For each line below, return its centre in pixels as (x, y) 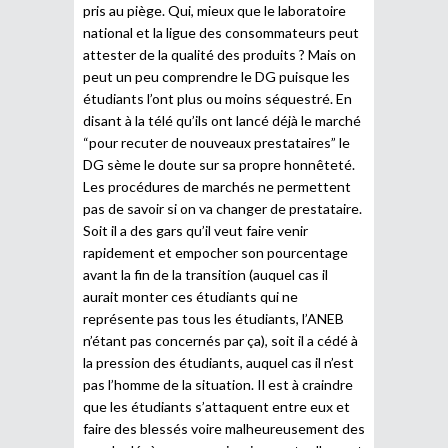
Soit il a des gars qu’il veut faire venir (195, 230)
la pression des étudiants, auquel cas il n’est (218, 362)
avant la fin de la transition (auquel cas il (205, 274)
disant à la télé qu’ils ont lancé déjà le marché (222, 120)
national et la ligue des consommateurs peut (221, 32)
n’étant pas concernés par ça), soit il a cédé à (220, 340)
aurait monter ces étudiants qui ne (190, 296)
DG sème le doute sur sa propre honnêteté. (219, 164)
